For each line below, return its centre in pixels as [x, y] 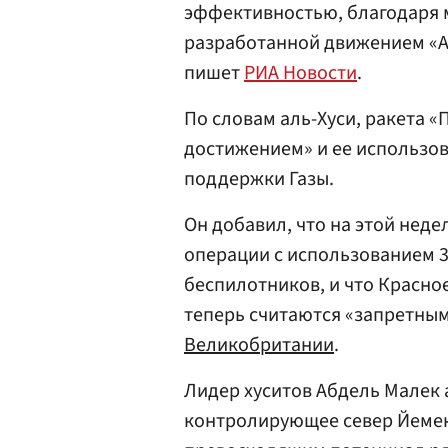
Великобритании [259, 345]
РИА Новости [300, 73]
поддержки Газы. [259, 179]
